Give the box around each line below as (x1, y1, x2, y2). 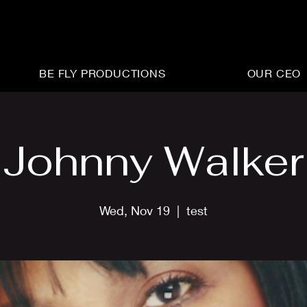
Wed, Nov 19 (99, 203, 170, 218)
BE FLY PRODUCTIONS (39, 66, 166, 79)
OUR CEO (247, 66, 302, 79)
